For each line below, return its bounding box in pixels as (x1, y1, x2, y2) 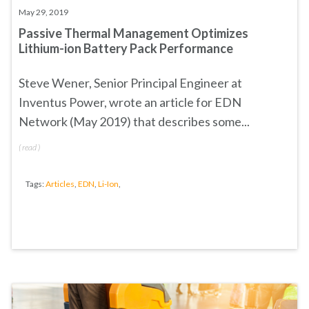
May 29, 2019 (19, 7, 68, 17)
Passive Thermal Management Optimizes (19, 26, 248, 41)
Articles (46, 179, 74, 189)
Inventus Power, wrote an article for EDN (19, 94, 241, 110)
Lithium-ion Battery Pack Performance (19, 41, 233, 56)
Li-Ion (98, 179, 119, 189)
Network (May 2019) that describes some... (19, 114, 250, 129)
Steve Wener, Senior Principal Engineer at (19, 75, 242, 90)
